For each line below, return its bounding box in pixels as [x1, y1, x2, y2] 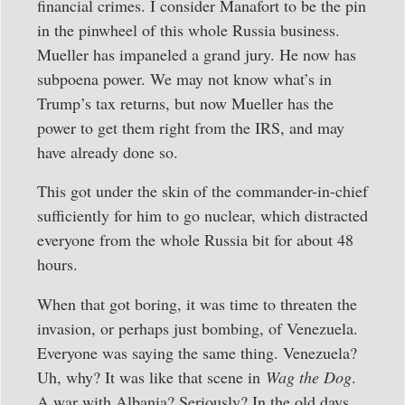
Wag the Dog [266, 365, 352, 388]
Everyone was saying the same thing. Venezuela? [37, 341, 357, 363]
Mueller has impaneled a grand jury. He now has [37, 43, 356, 66]
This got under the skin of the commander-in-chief [37, 180, 368, 202]
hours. [37, 253, 78, 276]
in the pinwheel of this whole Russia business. [37, 19, 340, 42]
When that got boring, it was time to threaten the [37, 292, 357, 315]
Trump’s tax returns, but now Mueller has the [37, 92, 334, 115]
